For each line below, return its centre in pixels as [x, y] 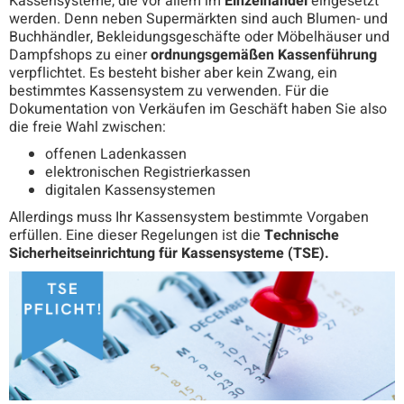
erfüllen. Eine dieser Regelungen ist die [137, 236]
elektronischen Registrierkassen [148, 173]
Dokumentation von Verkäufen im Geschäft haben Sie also [198, 110]
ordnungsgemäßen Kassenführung [264, 55]
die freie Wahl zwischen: [87, 128]
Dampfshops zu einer [80, 55]
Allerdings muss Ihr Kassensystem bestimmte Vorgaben [189, 218]
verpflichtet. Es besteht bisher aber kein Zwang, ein [173, 73]
